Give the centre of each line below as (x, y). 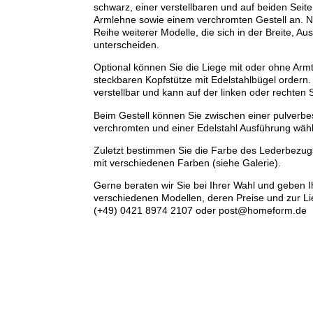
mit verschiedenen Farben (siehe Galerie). (187, 162)
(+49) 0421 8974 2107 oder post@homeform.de (200, 211)
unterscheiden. (126, 44)
